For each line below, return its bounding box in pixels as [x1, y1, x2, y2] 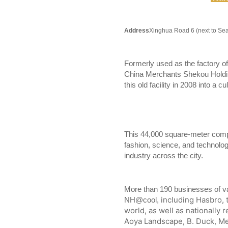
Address [124, 27, 149, 35]
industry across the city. [124, 151, 205, 160]
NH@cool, [124, 195, 161, 204]
